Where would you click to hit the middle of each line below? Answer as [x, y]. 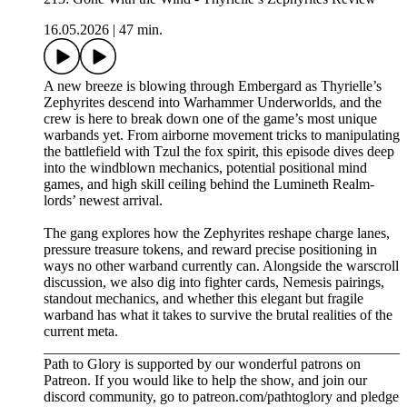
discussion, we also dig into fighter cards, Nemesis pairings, [214, 283]
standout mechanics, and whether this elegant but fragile [203, 299]
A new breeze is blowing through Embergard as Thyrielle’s [213, 86]
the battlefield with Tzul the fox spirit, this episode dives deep [219, 152]
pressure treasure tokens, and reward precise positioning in [210, 250]
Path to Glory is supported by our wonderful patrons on [202, 364]
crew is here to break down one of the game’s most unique [210, 119]
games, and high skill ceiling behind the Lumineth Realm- [209, 184]
